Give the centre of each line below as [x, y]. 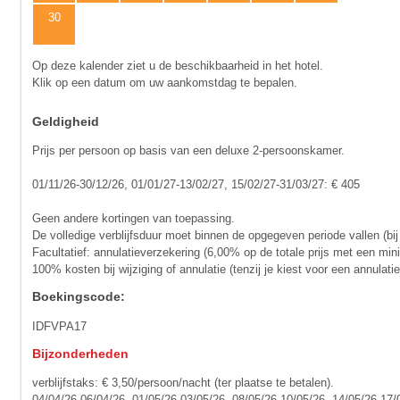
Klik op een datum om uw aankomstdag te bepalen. [165, 82]
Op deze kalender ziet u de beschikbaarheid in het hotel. [178, 65]
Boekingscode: [79, 297]
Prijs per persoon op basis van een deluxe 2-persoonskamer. [189, 151]
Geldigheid [66, 122]
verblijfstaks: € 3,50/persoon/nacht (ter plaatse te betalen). [183, 383]
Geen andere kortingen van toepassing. [134, 219]
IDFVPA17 [60, 326]
